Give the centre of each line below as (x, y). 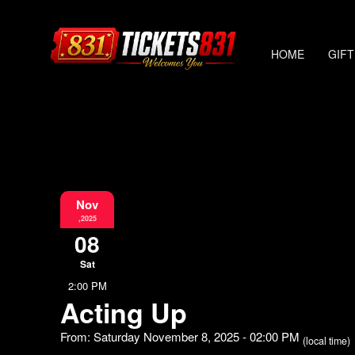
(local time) (326, 341)
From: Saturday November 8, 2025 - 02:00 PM (181, 336)
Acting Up (124, 312)
